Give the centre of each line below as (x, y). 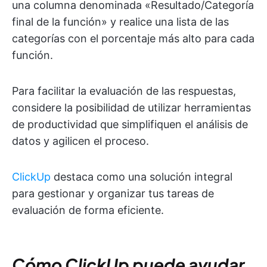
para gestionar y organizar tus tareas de (113, 193)
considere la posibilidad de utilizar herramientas (131, 108)
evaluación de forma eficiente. (88, 210)
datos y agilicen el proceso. (80, 141)
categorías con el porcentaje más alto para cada (133, 38)
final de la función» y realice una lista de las (120, 22)
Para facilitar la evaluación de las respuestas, (124, 91)
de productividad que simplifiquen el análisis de (130, 124)
